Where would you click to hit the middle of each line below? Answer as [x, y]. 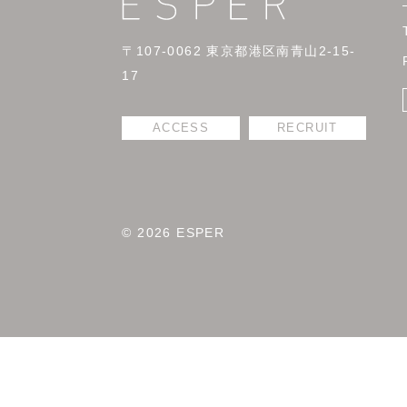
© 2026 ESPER [174, 233]
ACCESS [181, 129]
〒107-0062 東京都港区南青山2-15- [239, 51]
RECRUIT [308, 129]
